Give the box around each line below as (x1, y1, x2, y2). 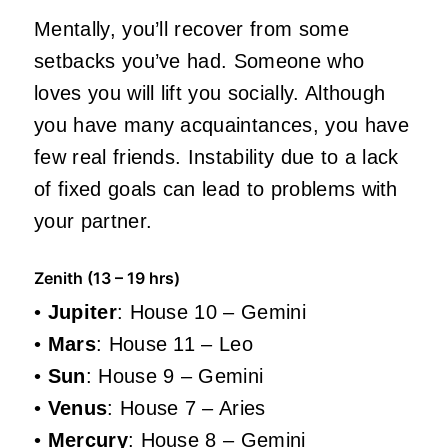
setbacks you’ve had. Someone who (34, 50, 365, 73)
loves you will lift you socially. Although (34, 82, 386, 105)
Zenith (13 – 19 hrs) (34, 268, 180, 289)
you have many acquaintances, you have (34, 114, 409, 137)
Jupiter (47, 301, 117, 324)
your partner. (34, 210, 153, 233)
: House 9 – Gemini (85, 365, 264, 388)
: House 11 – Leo (95, 333, 254, 356)
